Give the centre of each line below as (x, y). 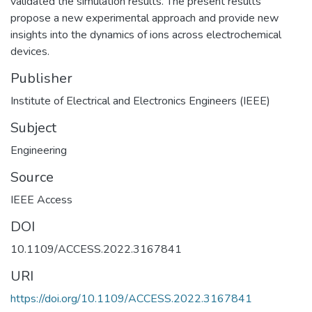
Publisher (41, 78)
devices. (30, 51)
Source (32, 177)
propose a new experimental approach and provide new (145, 18)
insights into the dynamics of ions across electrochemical (146, 34)
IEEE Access (41, 200)
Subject (33, 127)
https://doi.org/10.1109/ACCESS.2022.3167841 (131, 298)
